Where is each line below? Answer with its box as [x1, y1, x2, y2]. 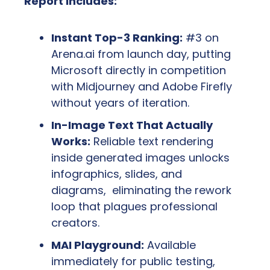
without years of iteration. [51, 95, 189, 110]
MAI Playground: [51, 237, 144, 253]
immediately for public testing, [51, 253, 215, 269]
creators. [51, 215, 99, 230]
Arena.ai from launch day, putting [51, 46, 231, 61]
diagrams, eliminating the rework [51, 182, 231, 198]
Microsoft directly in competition [51, 62, 226, 78]
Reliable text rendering [90, 133, 213, 149]
